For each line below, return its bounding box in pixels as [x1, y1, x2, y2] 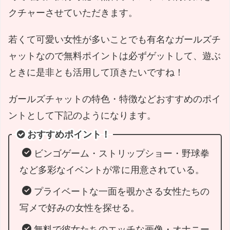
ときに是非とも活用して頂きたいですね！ [8, 67, 184, 78]
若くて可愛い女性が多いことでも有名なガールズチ [8, 34, 221, 45]
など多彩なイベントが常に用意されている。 [20, 164, 204, 176]
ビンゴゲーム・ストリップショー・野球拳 [34, 148, 209, 159]
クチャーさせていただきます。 [8, 7, 138, 18]
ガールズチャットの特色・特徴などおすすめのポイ [8, 93, 221, 105]
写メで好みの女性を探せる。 [20, 202, 140, 214]
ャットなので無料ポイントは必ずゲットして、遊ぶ [8, 50, 221, 62]
